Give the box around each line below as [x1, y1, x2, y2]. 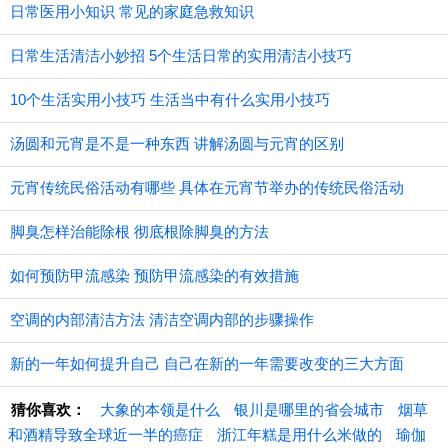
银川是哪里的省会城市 [234, 401, 384, 418]
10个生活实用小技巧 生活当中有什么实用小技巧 [10, 91, 330, 108]
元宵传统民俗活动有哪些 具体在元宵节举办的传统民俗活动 [10, 179, 404, 196]
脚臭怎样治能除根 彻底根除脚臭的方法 [10, 223, 269, 240]
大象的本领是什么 [100, 401, 220, 418]
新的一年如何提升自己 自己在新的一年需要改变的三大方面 [10, 355, 404, 372]
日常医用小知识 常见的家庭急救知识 [10, 3, 254, 20]
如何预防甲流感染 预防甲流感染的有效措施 [10, 267, 299, 284]
